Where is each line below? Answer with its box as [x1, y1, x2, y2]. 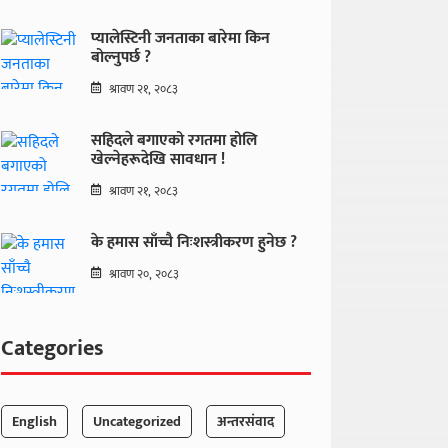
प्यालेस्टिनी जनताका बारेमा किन [91, 25, 270, 52]
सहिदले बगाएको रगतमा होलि [91, 127, 257, 154]
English [12, 410, 57, 433]
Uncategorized [93, 410, 181, 433]
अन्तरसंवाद [217, 410, 274, 433]
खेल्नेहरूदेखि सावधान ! [91, 146, 225, 173]
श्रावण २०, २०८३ [109, 264, 179, 284]
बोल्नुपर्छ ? [91, 44, 151, 71]
